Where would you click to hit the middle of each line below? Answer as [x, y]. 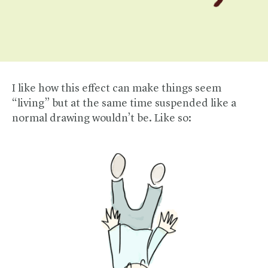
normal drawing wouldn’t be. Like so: [102, 118]
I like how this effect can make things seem [117, 88]
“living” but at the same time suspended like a [124, 103]
